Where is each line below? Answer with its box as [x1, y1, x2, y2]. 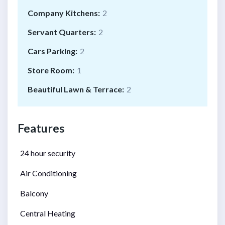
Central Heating [20, 208, 75, 218]
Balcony [20, 188, 48, 198]
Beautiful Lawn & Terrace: [28, 84, 124, 94]
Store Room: [28, 65, 74, 75]
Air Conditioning [20, 168, 77, 178]
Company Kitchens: [28, 8, 100, 18]
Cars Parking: [28, 46, 77, 56]
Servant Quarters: [28, 27, 96, 37]
